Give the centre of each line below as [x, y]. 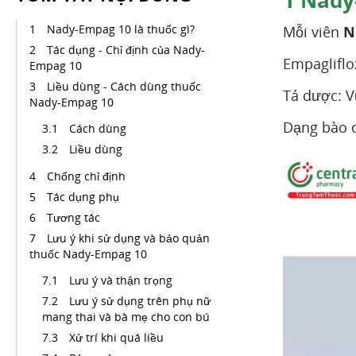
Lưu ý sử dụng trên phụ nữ [140, 301]
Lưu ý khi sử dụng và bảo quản [128, 238]
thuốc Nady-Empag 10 [88, 254]
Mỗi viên [313, 32]
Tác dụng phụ [83, 197]
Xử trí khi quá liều [116, 337]
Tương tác [75, 217]
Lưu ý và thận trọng [122, 280]
